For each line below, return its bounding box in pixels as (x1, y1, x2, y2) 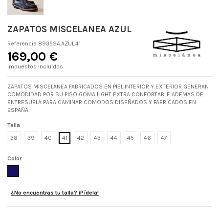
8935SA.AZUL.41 (38, 40, 81, 47)
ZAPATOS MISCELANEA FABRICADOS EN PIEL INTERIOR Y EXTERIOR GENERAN (7, 83, 209, 90)
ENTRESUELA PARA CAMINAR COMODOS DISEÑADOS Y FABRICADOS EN (7, 98, 196, 106)
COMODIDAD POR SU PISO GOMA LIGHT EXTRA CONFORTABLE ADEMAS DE (7, 90, 203, 98)
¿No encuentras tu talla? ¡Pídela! (11, 189, 99, 197)
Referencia (7, 40, 37, 47)
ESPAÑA (7, 106, 28, 113)
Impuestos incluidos (7, 63, 63, 70)
